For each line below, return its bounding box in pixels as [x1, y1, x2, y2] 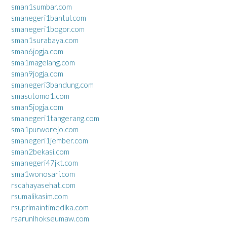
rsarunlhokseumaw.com [11, 214, 89, 223]
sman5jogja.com [11, 102, 63, 111]
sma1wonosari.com [11, 169, 75, 178]
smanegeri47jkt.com [11, 158, 78, 167]
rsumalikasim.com [11, 192, 68, 201]
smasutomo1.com [11, 91, 69, 100]
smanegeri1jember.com [11, 136, 88, 145]
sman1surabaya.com [11, 35, 79, 45]
